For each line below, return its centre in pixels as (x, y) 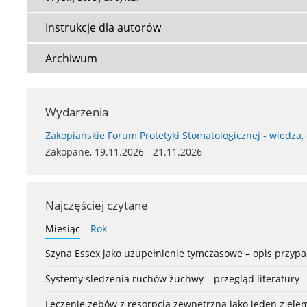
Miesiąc (63, 229)
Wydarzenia (77, 112)
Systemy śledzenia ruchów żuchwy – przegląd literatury (172, 279)
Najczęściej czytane (97, 206)
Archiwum (71, 59)
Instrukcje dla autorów (103, 28)
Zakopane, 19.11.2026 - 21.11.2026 (124, 152)
